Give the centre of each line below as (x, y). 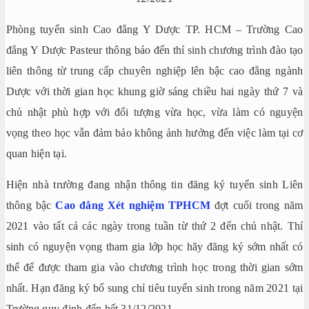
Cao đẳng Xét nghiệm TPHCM (133, 205)
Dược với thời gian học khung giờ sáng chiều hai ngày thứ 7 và (154, 91)
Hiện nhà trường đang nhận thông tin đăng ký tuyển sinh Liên (154, 184)
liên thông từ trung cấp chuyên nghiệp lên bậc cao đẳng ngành (154, 70)
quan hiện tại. (37, 153)
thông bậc (31, 205)
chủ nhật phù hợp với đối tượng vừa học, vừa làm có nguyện (154, 112)
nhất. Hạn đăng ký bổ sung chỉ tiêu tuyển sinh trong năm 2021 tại (154, 288)
